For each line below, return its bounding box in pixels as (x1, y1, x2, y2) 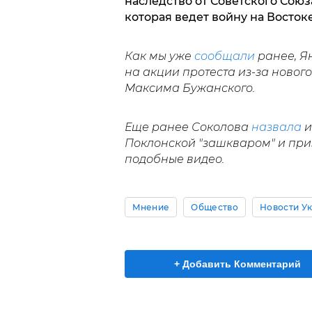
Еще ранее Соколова (124, 120, 251, 134)
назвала (251, 120, 302, 134)
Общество (191, 201, 238, 212)
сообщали (194, 49, 255, 63)
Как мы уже (124, 49, 194, 63)
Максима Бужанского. (124, 81, 255, 95)
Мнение (132, 201, 170, 212)
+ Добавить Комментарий (174, 258, 301, 270)
